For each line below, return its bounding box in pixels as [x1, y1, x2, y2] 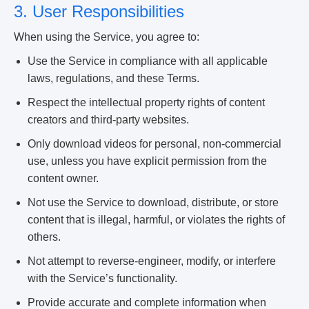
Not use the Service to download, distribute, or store [28, 197, 279, 208]
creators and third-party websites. [28, 114, 189, 126]
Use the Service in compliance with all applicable [28, 55, 268, 67]
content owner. [28, 172, 99, 184]
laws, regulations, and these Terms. [28, 72, 199, 84]
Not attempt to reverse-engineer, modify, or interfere [28, 255, 276, 267]
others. [28, 231, 61, 243]
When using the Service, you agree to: [14, 31, 199, 43]
